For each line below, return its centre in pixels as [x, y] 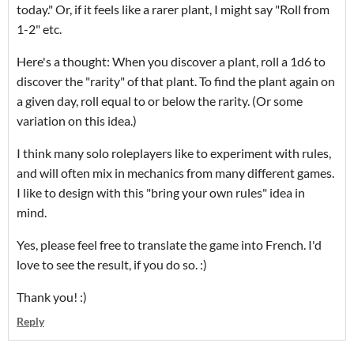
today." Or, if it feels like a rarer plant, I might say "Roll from [173, 9]
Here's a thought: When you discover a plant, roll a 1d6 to [171, 62]
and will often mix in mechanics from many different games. [175, 173]
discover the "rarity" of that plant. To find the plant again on [176, 81]
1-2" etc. [40, 29]
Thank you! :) [52, 297]
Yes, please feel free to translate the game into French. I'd [169, 245]
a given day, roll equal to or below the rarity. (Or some [160, 101]
